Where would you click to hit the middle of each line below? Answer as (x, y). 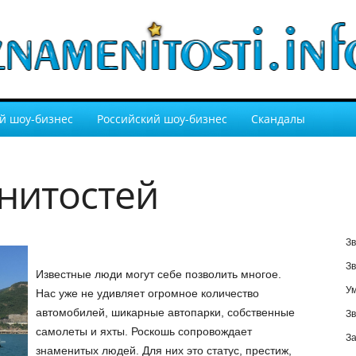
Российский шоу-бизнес (162, 119)
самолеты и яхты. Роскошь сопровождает (143, 331)
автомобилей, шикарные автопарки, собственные (165, 312)
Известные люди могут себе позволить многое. (158, 274)
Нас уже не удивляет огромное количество (147, 293)
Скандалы (278, 119)
